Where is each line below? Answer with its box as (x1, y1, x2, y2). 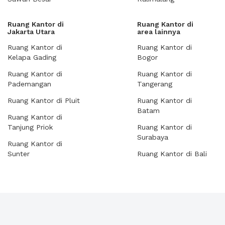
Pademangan (8, 80, 51, 88)
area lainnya (137, 28, 180, 36)
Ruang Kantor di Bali (137, 150, 207, 158)
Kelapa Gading (8, 53, 56, 61)
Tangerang (137, 80, 172, 88)
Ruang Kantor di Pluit (8, 96, 80, 104)
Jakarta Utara (8, 28, 55, 36)
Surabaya (137, 133, 168, 141)
